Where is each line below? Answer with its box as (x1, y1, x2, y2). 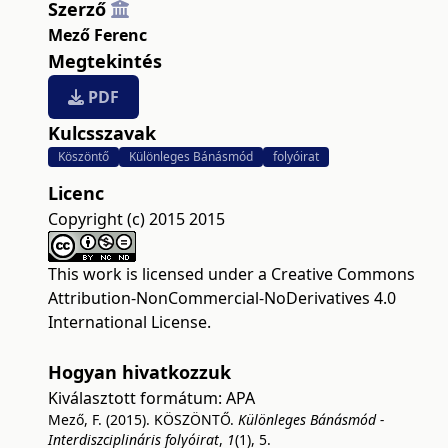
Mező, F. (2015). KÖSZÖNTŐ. (48, 409, 238, 429)
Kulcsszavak (48, 120, 156, 145)
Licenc (48, 180, 104, 205)
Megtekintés (48, 48, 162, 73)
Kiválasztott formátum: (48, 386, 226, 409)
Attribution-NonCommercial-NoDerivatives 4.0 (48, 286, 396, 309)
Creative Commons (271, 262, 415, 285)
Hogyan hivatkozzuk (48, 359, 231, 384)
